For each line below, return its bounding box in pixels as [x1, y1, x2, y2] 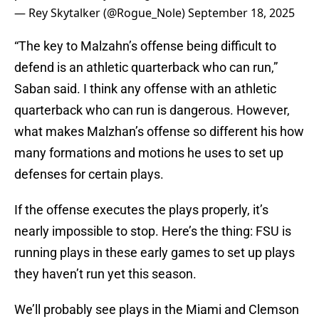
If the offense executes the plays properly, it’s [14, 202, 268, 218]
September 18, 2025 [188, 5, 295, 21]
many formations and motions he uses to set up [14, 145, 283, 161]
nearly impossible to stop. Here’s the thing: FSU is [14, 224, 291, 239]
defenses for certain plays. [14, 167, 164, 182]
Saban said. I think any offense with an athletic [14, 81, 276, 97]
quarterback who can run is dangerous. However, [14, 103, 290, 118]
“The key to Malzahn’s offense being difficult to [14, 38, 276, 54]
